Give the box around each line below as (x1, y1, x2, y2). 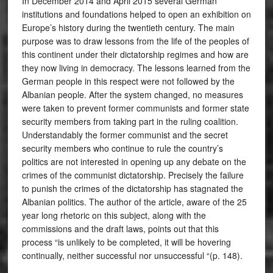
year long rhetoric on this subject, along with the (21, 209, 206, 221)
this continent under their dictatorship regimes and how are (21, 48, 249, 60)
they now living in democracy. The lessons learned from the (21, 62, 250, 74)
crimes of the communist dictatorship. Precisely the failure (21, 169, 244, 181)
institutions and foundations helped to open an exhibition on (21, 8, 251, 20)
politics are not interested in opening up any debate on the (21, 155, 246, 168)
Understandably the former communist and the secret (21, 129, 228, 141)
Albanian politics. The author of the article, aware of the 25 (21, 196, 247, 208)
